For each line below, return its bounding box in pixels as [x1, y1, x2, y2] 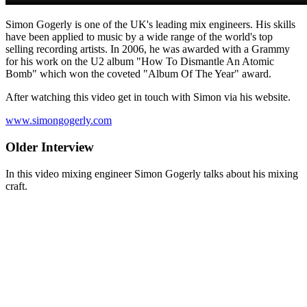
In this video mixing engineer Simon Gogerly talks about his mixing [5, 167, 298, 180]
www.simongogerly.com [5, 114, 112, 127]
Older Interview [5, 140, 94, 155]
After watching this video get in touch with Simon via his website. [5, 91, 291, 103]
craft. [5, 180, 27, 192]
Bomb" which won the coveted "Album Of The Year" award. [5, 68, 271, 80]
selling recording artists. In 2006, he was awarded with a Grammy [5, 43, 290, 56]
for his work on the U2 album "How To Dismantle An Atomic [5, 56, 274, 68]
